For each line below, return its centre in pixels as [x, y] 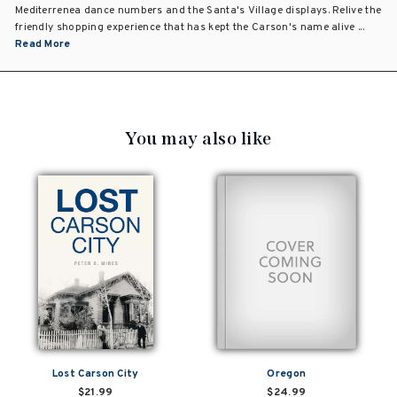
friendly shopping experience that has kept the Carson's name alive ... [190, 27]
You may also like [198, 138]
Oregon [287, 374]
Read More [43, 44]
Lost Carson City [95, 374]
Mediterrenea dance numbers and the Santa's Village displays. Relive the [198, 10]
